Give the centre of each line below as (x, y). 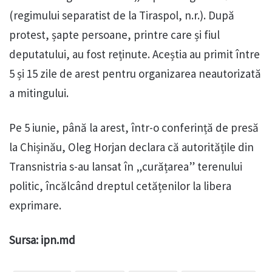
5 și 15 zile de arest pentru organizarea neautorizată (135, 74)
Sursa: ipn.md (42, 240)
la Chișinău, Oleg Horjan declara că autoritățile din (131, 147)
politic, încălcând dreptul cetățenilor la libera (120, 186)
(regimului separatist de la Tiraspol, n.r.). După (122, 15)
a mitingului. (39, 93)
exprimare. (35, 206)
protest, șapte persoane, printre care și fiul (114, 35)
